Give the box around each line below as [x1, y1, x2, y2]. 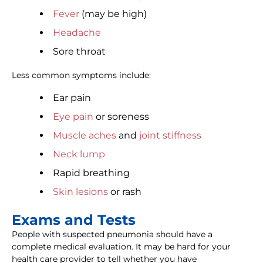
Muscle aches [53, 130, 116, 141]
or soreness [93, 111, 149, 123]
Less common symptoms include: [12, 70, 151, 81]
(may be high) [79, 8, 147, 20]
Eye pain [53, 111, 93, 123]
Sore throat [53, 46, 106, 58]
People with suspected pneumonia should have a [12, 229, 213, 240]
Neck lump [53, 149, 105, 160]
